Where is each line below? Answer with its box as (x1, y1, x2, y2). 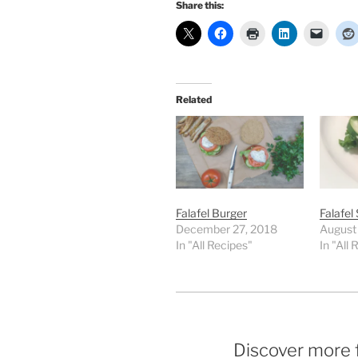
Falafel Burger (176, 205, 247, 220)
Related (176, 93, 212, 105)
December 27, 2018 (176, 221, 277, 236)
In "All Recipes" (176, 237, 253, 252)
